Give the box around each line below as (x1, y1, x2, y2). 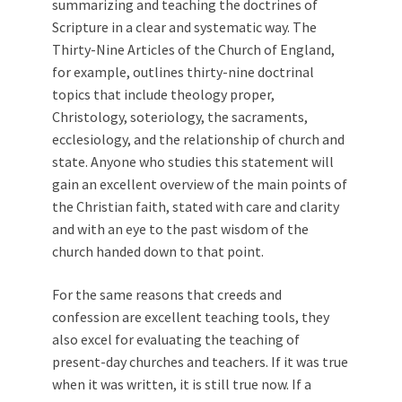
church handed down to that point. (52, 241, 264, 260)
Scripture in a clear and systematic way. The (52, 17, 317, 36)
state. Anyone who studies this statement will (52, 152, 334, 170)
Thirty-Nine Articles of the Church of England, (52, 39, 335, 58)
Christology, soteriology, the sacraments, (52, 107, 308, 126)
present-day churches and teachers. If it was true (52, 352, 348, 371)
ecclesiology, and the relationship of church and (52, 129, 345, 148)
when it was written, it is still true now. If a (52, 374, 311, 393)
